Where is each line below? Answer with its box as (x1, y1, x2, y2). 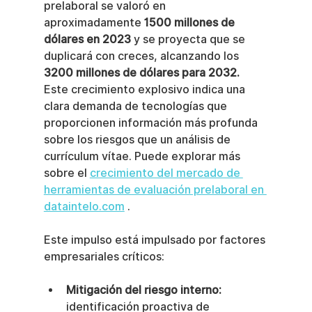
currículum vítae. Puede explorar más (43, 150, 243, 163)
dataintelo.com (43, 200, 125, 213)
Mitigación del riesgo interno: (65, 283, 221, 297)
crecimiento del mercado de (89, 166, 243, 180)
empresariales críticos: (43, 250, 164, 263)
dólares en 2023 (43, 33, 131, 46)
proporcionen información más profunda (43, 116, 260, 130)
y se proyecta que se (130, 33, 248, 46)
